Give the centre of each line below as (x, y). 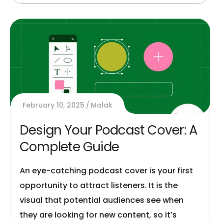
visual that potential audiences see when (102, 200)
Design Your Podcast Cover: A (109, 130)
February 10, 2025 (54, 105)
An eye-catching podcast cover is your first (106, 171)
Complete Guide (69, 147)
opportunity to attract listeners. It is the (99, 186)
